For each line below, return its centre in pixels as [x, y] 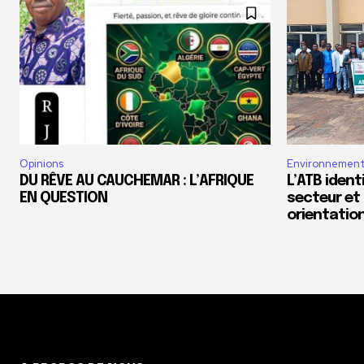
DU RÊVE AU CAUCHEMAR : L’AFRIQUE [136, 181]
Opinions [41, 163]
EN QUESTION [63, 198]
